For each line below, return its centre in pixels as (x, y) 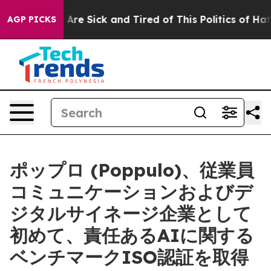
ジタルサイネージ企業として (131, 214)
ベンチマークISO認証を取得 (129, 257)
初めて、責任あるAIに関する (132, 235)
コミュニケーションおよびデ (131, 192)
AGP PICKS (32, 19)
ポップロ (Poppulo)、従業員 (132, 170)
